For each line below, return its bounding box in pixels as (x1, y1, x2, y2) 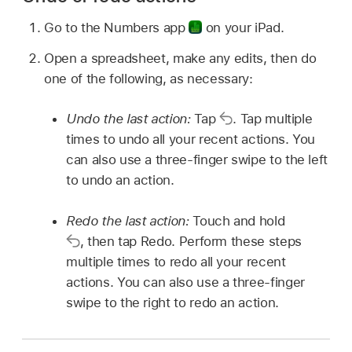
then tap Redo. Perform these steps (86, 233, 302, 249)
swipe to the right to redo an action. (66, 294, 279, 310)
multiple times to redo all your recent (66, 253, 286, 269)
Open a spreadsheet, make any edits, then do (44, 49, 317, 66)
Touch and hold (192, 212, 285, 229)
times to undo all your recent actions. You (66, 131, 316, 148)
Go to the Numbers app (44, 19, 189, 35)
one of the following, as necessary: (44, 70, 253, 86)
